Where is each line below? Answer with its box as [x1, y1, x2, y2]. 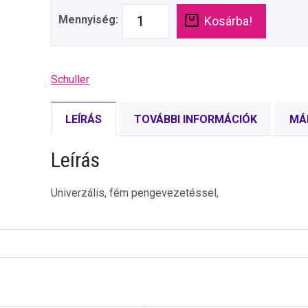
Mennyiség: [58, 13, 118, 26]
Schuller [51, 73, 89, 86]
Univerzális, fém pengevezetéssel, [51, 186, 219, 199]
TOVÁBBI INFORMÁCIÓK [134, 113, 257, 126]
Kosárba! [204, 14, 252, 28]
